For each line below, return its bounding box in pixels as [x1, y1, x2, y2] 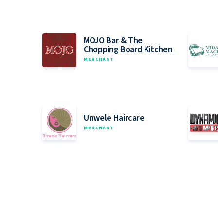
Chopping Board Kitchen [84, 43, 173, 56]
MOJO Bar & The [84, 35, 143, 47]
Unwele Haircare [84, 112, 145, 125]
